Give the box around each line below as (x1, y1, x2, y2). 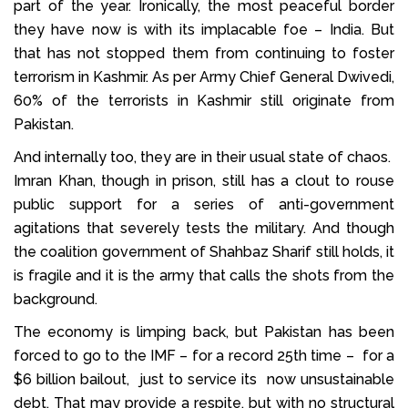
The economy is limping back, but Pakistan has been (14, 322, 394, 341)
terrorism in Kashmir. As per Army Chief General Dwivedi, (14, 67, 394, 86)
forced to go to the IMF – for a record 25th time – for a (14, 346, 394, 364)
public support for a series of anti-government (14, 195, 394, 213)
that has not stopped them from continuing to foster (14, 44, 394, 62)
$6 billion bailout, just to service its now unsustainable (14, 370, 394, 388)
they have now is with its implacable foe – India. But (14, 20, 394, 38)
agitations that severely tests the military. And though (14, 219, 394, 237)
